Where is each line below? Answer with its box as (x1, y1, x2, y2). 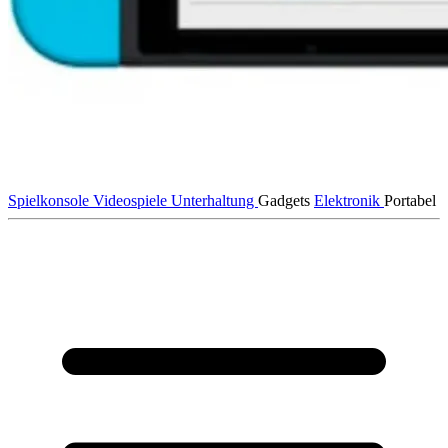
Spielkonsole (8, 191, 93, 209)
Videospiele (93, 191, 171, 209)
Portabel (384, 191, 436, 209)
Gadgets (258, 191, 310, 209)
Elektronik (314, 191, 384, 209)
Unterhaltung (171, 191, 258, 209)
